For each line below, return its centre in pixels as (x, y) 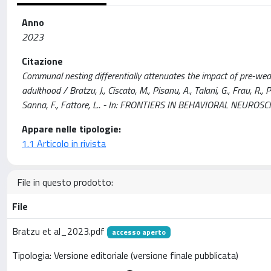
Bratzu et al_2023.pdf (60, 231)
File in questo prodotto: (65, 182)
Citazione (42, 61)
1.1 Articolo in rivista (64, 143)
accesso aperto (139, 232)
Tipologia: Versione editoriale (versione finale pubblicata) (125, 256)
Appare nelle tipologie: (71, 129)
